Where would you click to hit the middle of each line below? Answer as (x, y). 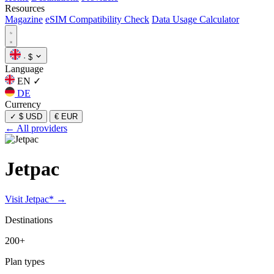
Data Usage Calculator (195, 19)
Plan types (25, 261)
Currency (23, 104)
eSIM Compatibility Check (97, 19)
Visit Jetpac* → (35, 199)
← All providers (36, 128)
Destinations (29, 220)
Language (24, 69)
